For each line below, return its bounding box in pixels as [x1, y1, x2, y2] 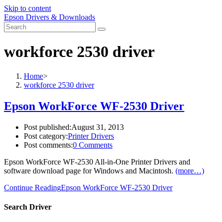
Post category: [24, 131, 68, 140]
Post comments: [24, 140, 73, 149]
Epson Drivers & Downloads [4, 13, 95, 21]
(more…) [175, 166, 204, 175]
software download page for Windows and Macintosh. [4, 166, 175, 175]
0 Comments [73, 140, 112, 149]
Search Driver [4, 202, 52, 211]
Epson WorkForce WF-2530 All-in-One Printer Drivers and [4, 157, 190, 166]
